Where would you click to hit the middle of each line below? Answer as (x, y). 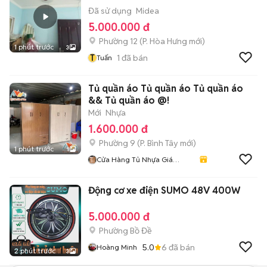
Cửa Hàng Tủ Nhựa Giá (135, 159)
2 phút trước (35, 251)
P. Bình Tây (159, 143)
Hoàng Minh (117, 247)
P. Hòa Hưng (165, 41)
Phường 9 (117, 143)
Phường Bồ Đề (125, 231)
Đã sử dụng (110, 11)
